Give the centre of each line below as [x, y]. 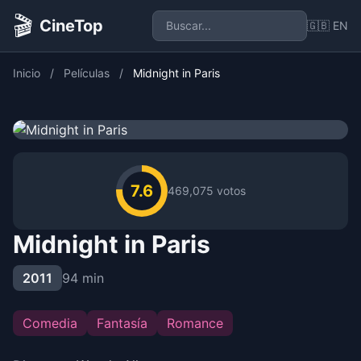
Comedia [50, 323]
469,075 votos [206, 191]
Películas [87, 73]
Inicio [27, 73]
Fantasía [122, 323]
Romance [195, 323]
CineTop [71, 26]
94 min [83, 278]
